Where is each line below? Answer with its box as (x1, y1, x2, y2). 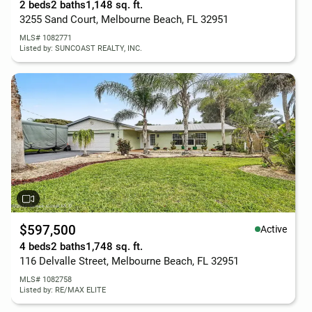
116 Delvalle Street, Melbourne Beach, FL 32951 (19, 255, 239, 267)
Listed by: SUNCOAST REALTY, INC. (19, 44, 142, 53)
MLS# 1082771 (19, 33, 72, 42)
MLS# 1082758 (19, 275, 72, 284)
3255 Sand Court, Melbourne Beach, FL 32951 (19, 13, 228, 26)
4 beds (19, 240, 51, 253)
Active (260, 223, 287, 235)
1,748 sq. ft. (86, 240, 143, 253)
